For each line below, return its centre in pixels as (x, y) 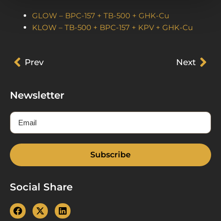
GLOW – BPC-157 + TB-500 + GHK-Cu (101, 16)
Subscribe (110, 154)
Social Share (41, 187)
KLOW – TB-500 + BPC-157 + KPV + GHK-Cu (112, 28)
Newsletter (37, 95)
